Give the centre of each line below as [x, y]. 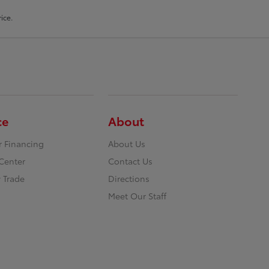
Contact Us [131, 161]
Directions [129, 179]
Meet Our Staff [138, 196]
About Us [127, 144]
